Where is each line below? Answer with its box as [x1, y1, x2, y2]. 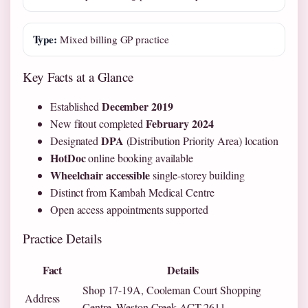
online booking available [85, 151, 193, 166]
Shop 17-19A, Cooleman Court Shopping [82, 283, 262, 298]
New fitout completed [50, 116, 146, 131]
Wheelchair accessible [50, 167, 150, 184]
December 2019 [101, 98, 173, 115]
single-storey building [149, 168, 245, 183]
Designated [50, 133, 101, 148]
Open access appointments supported [50, 202, 208, 217]
